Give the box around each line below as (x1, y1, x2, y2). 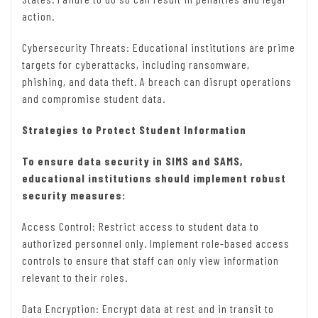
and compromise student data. (22, 92, 165, 106)
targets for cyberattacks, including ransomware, (22, 57, 250, 72)
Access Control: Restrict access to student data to (22, 219, 259, 234)
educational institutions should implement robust (22, 171, 286, 185)
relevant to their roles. (22, 270, 128, 285)
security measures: (22, 188, 126, 202)
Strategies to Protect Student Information (22, 123, 246, 137)
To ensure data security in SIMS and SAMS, (22, 154, 243, 168)
